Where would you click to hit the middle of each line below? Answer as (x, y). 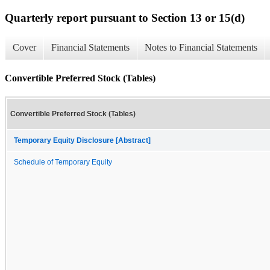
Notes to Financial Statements (201, 48)
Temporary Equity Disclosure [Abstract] (82, 140)
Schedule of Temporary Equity (63, 162)
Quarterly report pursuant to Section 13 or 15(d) (125, 17)
